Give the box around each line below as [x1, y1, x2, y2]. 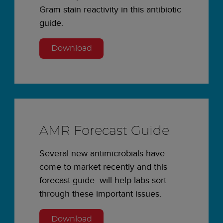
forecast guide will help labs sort [39, 173, 166, 186]
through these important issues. [39, 187, 161, 200]
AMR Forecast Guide [39, 124, 169, 137]
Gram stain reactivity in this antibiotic [39, 2, 181, 15]
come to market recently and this [39, 160, 167, 173]
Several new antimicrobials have [39, 146, 165, 159]
